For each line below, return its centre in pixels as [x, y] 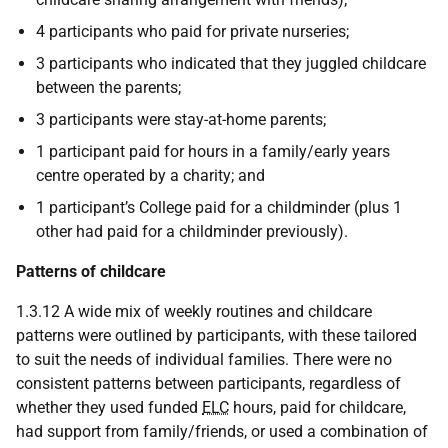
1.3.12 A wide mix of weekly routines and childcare [194, 311]
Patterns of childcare [91, 271]
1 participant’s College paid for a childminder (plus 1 [219, 207]
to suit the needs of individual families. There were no [204, 359]
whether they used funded [109, 407]
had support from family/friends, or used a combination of [222, 431]
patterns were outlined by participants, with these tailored [216, 335]
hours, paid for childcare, [317, 407]
